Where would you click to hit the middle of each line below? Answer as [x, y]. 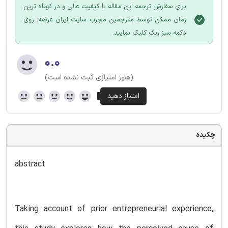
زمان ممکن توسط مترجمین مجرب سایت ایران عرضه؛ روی [105, 20]
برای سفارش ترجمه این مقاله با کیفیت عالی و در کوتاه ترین [105, 6]
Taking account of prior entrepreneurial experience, [114, 209]
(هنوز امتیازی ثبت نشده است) [89, 77]
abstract [30, 164]
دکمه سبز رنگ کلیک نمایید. [149, 33]
